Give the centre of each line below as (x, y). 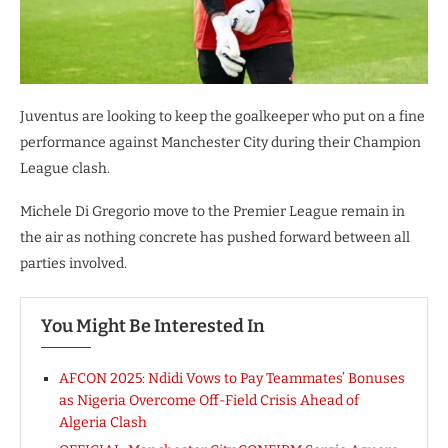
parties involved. (73, 263)
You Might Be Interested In (153, 325)
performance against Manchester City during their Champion (220, 142)
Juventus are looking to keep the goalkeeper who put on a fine (222, 116)
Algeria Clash (103, 422)
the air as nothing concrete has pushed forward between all (215, 237)
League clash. (65, 168)
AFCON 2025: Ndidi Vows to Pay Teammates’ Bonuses (232, 378)
